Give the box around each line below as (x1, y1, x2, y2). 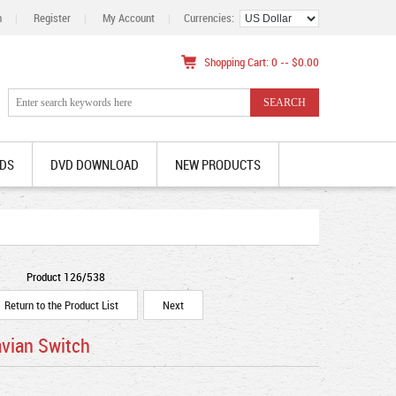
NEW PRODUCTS (175, 156, 261, 173)
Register (34, 10, 71, 26)
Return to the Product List (2, 297, 121, 313)
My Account (103, 10, 155, 26)
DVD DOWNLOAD (50, 156, 139, 173)
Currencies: (184, 10, 240, 26)
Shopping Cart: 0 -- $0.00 (204, 54, 319, 70)
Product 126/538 (26, 269, 105, 285)
